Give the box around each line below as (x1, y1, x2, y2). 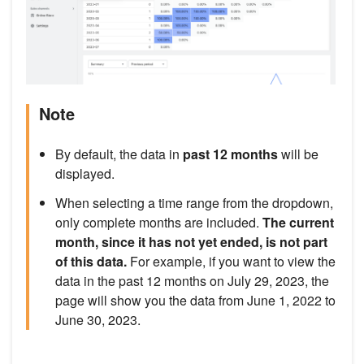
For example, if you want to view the (130, 251, 336, 271)
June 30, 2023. (55, 310, 141, 329)
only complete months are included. (55, 212, 262, 232)
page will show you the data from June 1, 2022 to (55, 290, 336, 310)
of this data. (55, 251, 130, 271)
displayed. (55, 163, 115, 183)
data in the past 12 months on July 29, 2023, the (55, 271, 329, 290)
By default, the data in (55, 144, 183, 163)
